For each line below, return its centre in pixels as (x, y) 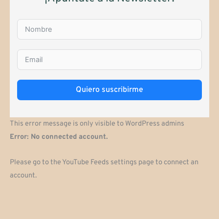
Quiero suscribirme (109, 90)
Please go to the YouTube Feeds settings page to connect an (104, 163)
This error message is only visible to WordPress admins (97, 124)
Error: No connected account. (59, 137)
